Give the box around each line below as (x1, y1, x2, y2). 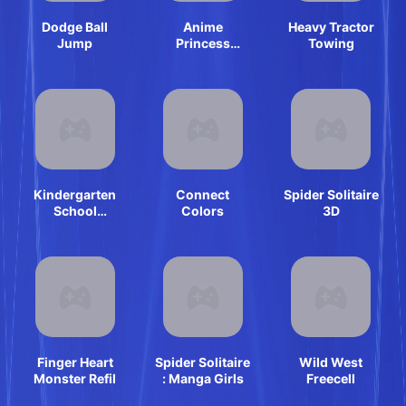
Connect (176, 186, 230, 202)
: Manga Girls (161, 370, 244, 386)
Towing (307, 35, 354, 51)
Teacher (50, 218, 101, 235)
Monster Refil (34, 370, 117, 386)
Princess (175, 35, 230, 51)
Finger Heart (36, 353, 113, 370)
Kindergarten (34, 186, 117, 202)
